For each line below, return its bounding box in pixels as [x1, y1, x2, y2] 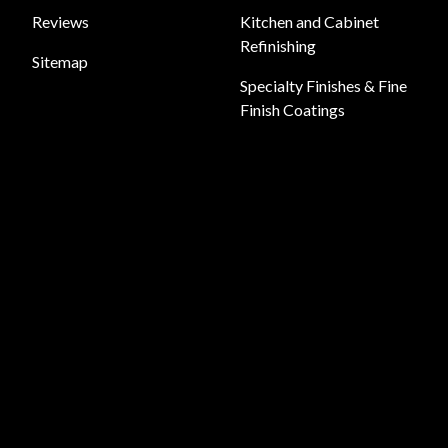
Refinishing [240, 36, 316, 55]
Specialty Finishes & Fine [240, 76, 407, 95]
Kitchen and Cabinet [240, 12, 379, 31]
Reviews [32, 12, 89, 31]
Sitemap [32, 52, 88, 71]
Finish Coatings [240, 100, 345, 119]
